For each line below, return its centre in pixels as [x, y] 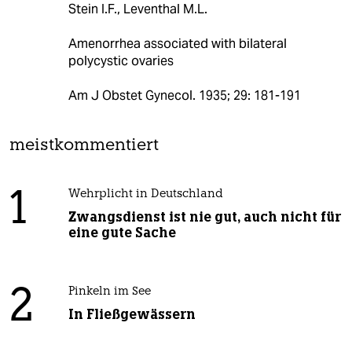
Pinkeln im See [109, 292]
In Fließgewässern [132, 315]
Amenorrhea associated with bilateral [177, 44]
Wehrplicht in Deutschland [145, 195]
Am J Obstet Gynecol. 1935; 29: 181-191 [184, 96]
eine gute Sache [122, 233]
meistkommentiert [84, 146]
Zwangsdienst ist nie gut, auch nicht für [204, 217]
